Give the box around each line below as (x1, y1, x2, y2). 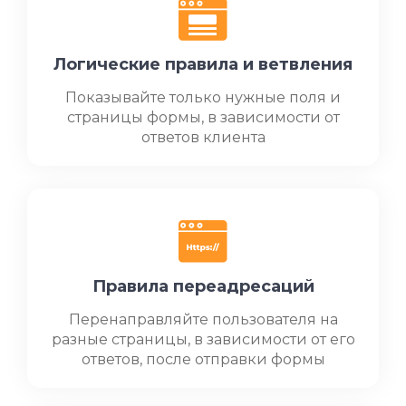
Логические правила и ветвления (53, 54, 353, 75)
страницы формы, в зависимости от (66, 109, 340, 127)
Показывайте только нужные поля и (65, 89, 341, 107)
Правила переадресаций (92, 276, 314, 297)
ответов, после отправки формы (81, 351, 325, 369)
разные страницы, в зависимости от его (51, 331, 355, 349)
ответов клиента (140, 129, 266, 147)
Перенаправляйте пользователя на (68, 311, 338, 329)
